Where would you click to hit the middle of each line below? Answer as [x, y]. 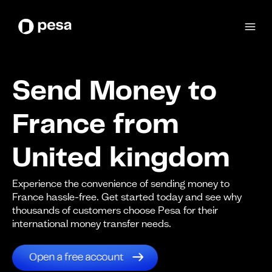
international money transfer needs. [92, 224]
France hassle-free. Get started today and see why [127, 197]
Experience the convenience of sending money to [121, 184]
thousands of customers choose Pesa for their [115, 210]
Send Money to [114, 93]
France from [95, 127]
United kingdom [121, 160]
